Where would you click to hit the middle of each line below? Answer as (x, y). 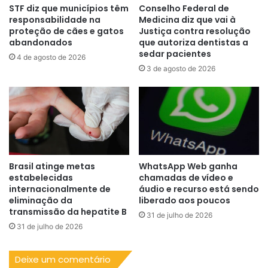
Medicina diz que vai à (187, 20)
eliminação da (41, 200)
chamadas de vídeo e (186, 177)
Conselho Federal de (184, 9)
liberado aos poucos (185, 200)
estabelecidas (41, 177)
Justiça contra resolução (195, 31)
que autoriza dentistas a (194, 43)
